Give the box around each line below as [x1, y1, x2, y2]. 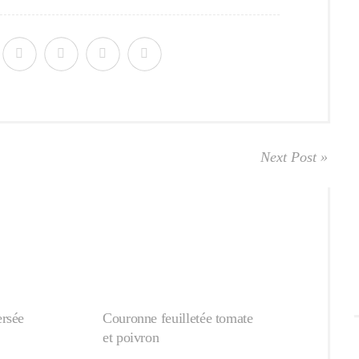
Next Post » [260, 149, 328, 165]
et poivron [103, 329, 159, 345]
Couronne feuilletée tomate [103, 310, 253, 326]
